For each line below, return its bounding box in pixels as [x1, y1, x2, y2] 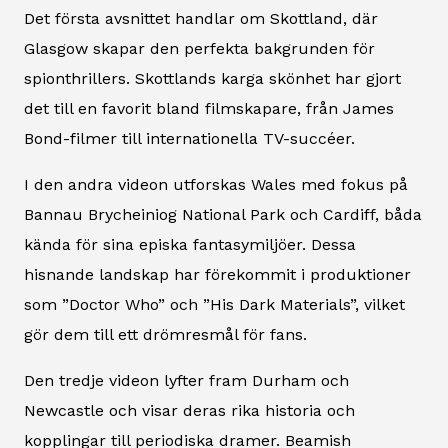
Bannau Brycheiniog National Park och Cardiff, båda [24, 204, 422, 224]
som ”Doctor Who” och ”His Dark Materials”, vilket [24, 294, 405, 314]
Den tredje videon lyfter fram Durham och [24, 370, 349, 390]
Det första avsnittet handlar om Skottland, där [24, 8, 378, 28]
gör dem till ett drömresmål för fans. [24, 324, 307, 344]
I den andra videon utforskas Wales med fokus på [24, 174, 408, 194]
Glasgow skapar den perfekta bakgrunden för [24, 38, 375, 58]
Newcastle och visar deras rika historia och [24, 400, 355, 420]
